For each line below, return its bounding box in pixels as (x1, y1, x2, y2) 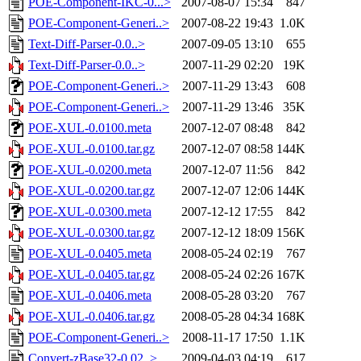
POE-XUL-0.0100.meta (28, 121, 151, 135)
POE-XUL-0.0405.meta (28, 247, 151, 261)
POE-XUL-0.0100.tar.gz (28, 142, 155, 156)
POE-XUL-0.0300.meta (28, 205, 151, 219)
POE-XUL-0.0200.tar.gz (28, 184, 155, 198)
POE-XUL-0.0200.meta (28, 163, 151, 177)
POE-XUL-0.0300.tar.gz (28, 226, 155, 240)
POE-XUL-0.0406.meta (28, 288, 151, 303)
